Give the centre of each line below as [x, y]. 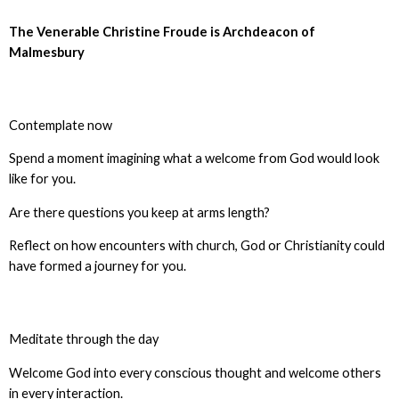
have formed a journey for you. [97, 266]
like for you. [42, 179]
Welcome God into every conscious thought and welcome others [195, 373]
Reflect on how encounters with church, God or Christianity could [196, 246]
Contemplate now [60, 125]
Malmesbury [46, 52]
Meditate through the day [83, 339]
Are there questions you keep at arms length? [139, 212]
